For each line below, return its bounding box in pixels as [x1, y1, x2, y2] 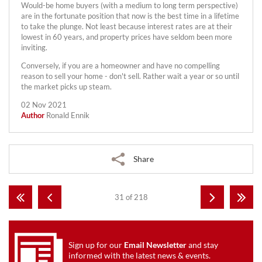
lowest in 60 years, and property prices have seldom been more [21, 32, 232, 42]
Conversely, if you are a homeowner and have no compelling [21, 60, 220, 70]
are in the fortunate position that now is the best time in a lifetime [21, 11, 239, 21]
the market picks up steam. [21, 81, 112, 91]
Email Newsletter [124, 239, 187, 250]
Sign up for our [68, 239, 124, 250]
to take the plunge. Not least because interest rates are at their [21, 22, 232, 32]
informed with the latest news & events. [68, 250, 211, 260]
